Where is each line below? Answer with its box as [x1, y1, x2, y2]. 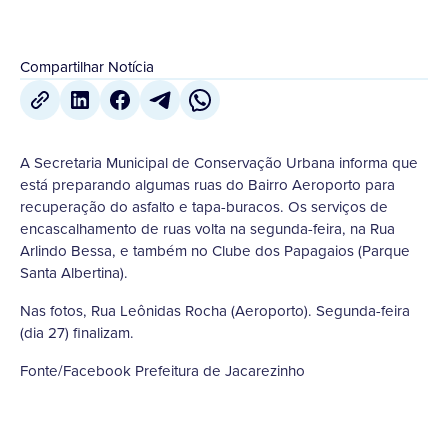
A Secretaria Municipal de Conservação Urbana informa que [20, 152, 418, 173]
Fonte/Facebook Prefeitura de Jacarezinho [20, 360, 305, 381]
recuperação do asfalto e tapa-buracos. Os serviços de [20, 196, 388, 217]
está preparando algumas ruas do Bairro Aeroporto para [20, 174, 395, 195]
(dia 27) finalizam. [20, 322, 134, 343]
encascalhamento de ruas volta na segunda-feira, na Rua [20, 218, 395, 239]
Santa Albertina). [20, 262, 128, 283]
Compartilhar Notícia [20, 56, 154, 77]
